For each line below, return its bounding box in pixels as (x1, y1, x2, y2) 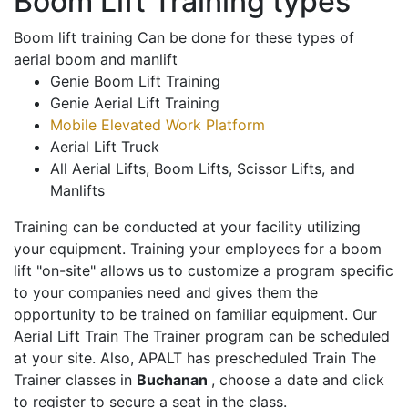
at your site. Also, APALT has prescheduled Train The (14, 349, 376, 368)
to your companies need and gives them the (14, 283, 318, 302)
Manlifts (50, 181, 105, 200)
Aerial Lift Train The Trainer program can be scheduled (14, 327, 390, 346)
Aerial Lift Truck (50, 138, 159, 157)
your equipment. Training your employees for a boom (14, 240, 382, 259)
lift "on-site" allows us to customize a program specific (14, 261, 393, 280)
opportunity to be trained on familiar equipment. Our (14, 305, 377, 324)
